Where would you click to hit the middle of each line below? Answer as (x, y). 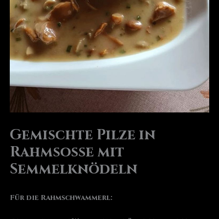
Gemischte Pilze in (83, 135)
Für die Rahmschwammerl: (61, 198)
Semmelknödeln (74, 169)
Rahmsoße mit (67, 152)
